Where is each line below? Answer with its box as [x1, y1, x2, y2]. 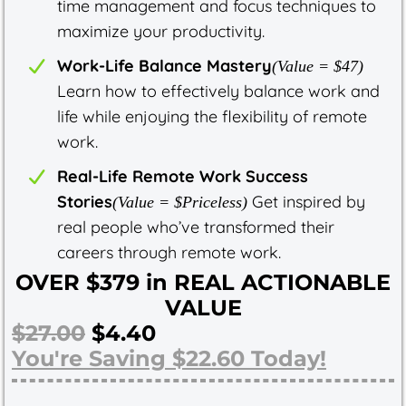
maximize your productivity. [57, 20, 265, 42]
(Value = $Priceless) [112, 192, 247, 211]
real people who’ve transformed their [57, 216, 334, 237]
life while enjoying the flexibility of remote [57, 105, 367, 127]
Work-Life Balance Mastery [57, 54, 272, 76]
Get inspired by [247, 190, 365, 212]
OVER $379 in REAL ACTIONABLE [15, 268, 391, 295]
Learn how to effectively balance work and [57, 80, 380, 101]
